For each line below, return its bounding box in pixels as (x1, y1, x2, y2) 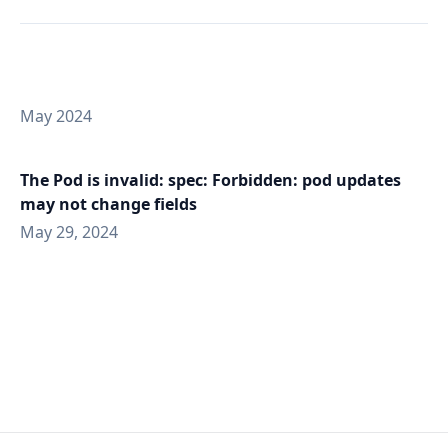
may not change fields (20, 193, 197, 215)
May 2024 (20, 105, 92, 127)
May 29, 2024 (20, 221, 118, 243)
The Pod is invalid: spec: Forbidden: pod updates (20, 169, 401, 191)
